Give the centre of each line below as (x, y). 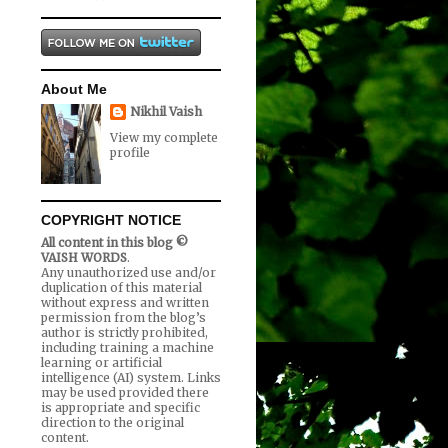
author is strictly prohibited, (124, 333)
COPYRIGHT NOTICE (111, 220)
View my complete (164, 138)
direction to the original (112, 423)
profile (130, 153)
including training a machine (127, 348)
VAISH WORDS (84, 258)
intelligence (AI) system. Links (131, 378)
